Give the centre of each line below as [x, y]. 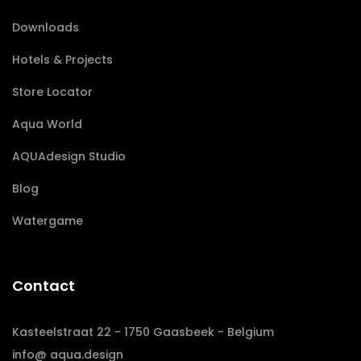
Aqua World [47, 124]
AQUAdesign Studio [69, 157]
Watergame [48, 221]
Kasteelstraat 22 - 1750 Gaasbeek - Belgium [143, 332]
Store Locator [52, 92]
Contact [44, 286]
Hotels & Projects [62, 60]
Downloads [46, 28]
